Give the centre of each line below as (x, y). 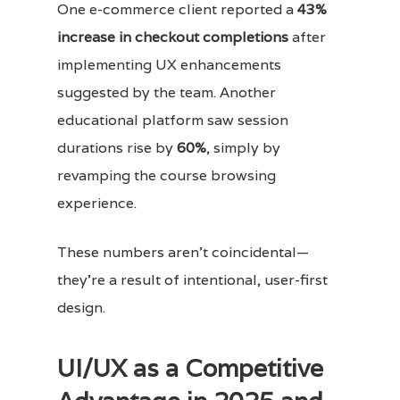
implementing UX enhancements (169, 64)
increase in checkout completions (173, 37)
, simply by (243, 147)
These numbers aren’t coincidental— (183, 252)
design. (81, 307)
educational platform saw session (173, 120)
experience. (97, 203)
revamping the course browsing (167, 175)
